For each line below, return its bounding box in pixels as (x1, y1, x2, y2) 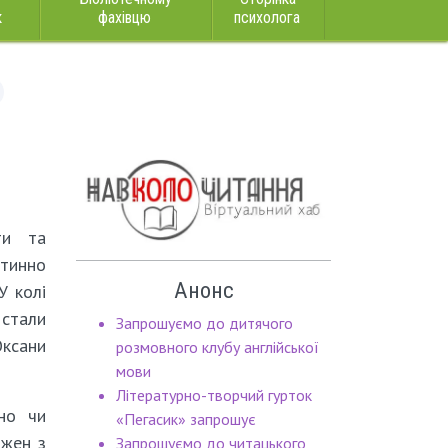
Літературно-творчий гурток (116, 385, 312, 406)
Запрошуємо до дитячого (116, 313, 293, 334)
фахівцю (98, 8, 151, 27)
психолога (233, 8, 300, 27)
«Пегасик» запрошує (116, 409, 256, 430)
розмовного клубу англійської (116, 337, 319, 358)
